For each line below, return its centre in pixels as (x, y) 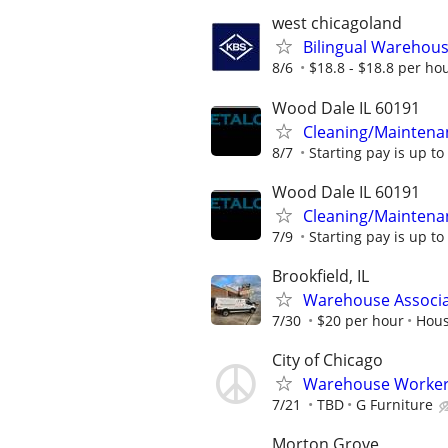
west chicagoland (337, 23)
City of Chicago (327, 360)
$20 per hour (360, 320)
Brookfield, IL (320, 276)
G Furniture (394, 405)
